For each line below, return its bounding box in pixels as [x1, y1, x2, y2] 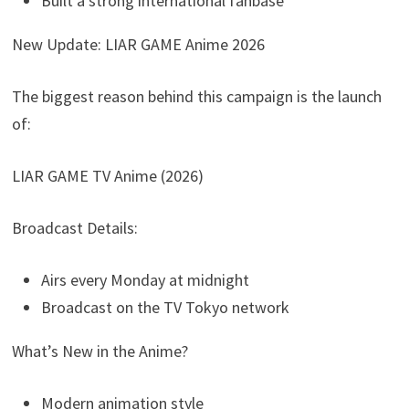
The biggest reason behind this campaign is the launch [12, 85, 383, 107]
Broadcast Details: [12, 216, 139, 238]
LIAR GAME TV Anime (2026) [12, 164, 204, 186]
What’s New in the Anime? [12, 340, 189, 362]
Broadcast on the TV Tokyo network [41, 296, 290, 318]
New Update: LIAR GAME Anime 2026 [12, 33, 266, 55]
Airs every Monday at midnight [41, 268, 250, 290]
